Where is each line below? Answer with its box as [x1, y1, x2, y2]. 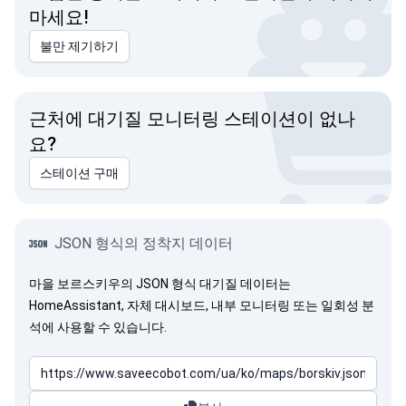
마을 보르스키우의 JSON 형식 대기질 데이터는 [29, 276, 291, 291]
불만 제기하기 [40, 39, 119, 53]
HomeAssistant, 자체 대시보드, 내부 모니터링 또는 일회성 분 [29, 298, 374, 313]
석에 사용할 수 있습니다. [29, 320, 167, 334]
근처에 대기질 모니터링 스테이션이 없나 [29, 108, 355, 130]
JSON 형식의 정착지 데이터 [54, 235, 233, 252]
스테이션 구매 [40, 166, 119, 180]
